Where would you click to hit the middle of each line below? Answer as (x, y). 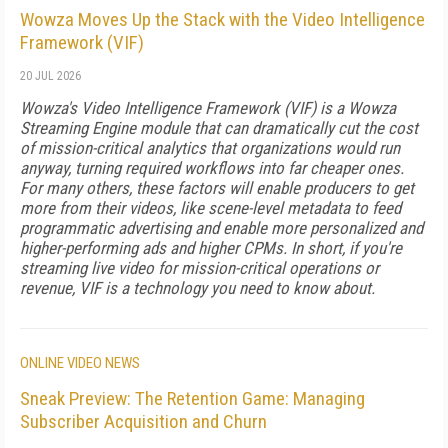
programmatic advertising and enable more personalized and (221, 228)
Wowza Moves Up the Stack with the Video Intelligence (222, 19)
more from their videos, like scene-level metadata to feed (210, 208)
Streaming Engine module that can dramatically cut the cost (219, 128)
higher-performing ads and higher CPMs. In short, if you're (211, 248)
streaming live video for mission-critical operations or (199, 268)
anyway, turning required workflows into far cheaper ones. (212, 168)
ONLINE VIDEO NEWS (80, 363)
